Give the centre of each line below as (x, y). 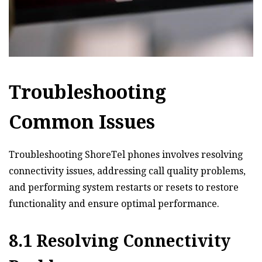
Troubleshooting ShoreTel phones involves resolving (126, 155)
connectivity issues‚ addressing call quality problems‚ (127, 171)
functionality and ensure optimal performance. (114, 204)
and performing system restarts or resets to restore (124, 187)
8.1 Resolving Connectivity (120, 241)
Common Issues (82, 122)
